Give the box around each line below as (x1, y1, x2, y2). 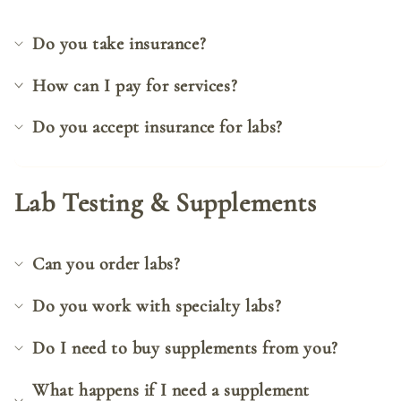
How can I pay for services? (31, 74, 238, 97)
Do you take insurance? (31, 32, 207, 55)
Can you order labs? (31, 253, 181, 276)
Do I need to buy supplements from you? (31, 337, 338, 359)
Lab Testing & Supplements (13, 185, 317, 219)
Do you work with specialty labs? (31, 294, 282, 317)
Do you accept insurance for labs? (31, 116, 283, 139)
